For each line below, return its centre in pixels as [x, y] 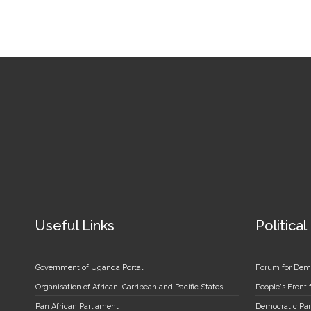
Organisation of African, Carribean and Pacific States [129, 287]
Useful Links [75, 225]
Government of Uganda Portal [90, 267]
